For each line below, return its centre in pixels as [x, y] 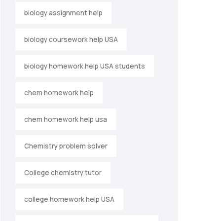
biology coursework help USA [71, 40]
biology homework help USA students [85, 66]
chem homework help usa [66, 120]
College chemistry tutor [63, 173]
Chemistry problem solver [66, 146]
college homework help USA [69, 200]
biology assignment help [63, 13]
